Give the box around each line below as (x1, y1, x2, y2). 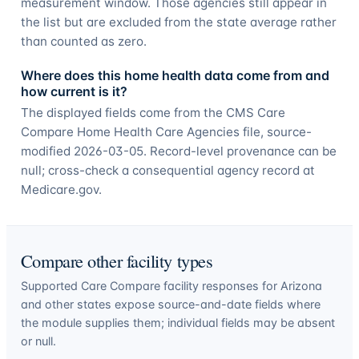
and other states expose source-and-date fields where (20, 297, 321, 312)
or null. (20, 334, 56, 349)
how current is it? (20, 83, 127, 99)
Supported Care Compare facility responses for (20, 279, 280, 293)
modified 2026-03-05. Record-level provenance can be (20, 143, 337, 159)
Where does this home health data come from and (20, 67, 329, 83)
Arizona (280, 279, 322, 293)
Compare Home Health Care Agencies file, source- (20, 124, 312, 140)
